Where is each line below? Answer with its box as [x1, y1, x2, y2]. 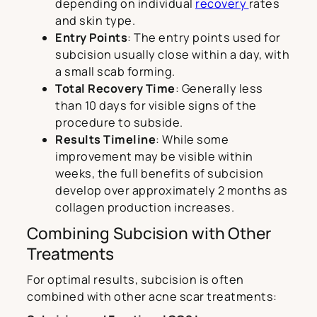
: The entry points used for [127, 30, 281, 46]
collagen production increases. [55, 200, 234, 216]
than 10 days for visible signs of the [55, 98, 257, 114]
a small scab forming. [55, 64, 175, 80]
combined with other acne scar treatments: [27, 289, 277, 305]
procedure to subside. [55, 115, 183, 131]
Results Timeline [55, 132, 156, 148]
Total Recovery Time [55, 81, 175, 97]
